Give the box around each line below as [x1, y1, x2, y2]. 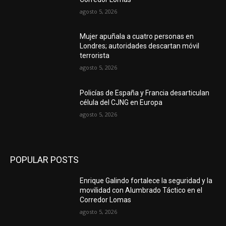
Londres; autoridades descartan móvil [80, 42, 200, 50]
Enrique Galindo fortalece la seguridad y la [80, 176, 213, 185]
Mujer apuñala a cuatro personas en [80, 32, 194, 41]
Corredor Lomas [80, 195, 132, 204]
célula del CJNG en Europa [80, 98, 163, 107]
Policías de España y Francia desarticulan [80, 89, 210, 97]
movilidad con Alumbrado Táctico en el [80, 186, 203, 194]
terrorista [80, 51, 110, 60]
